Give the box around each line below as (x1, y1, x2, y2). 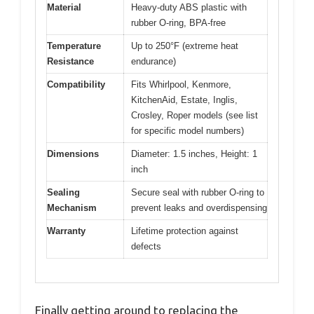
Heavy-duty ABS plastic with (131, 1, 247, 13)
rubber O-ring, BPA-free (131, 17, 226, 28)
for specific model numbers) (131, 125, 244, 136)
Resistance (47, 55, 94, 67)
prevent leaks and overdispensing (131, 202, 267, 213)
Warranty (47, 225, 86, 236)
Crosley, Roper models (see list (131, 109, 258, 121)
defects (131, 240, 161, 252)
